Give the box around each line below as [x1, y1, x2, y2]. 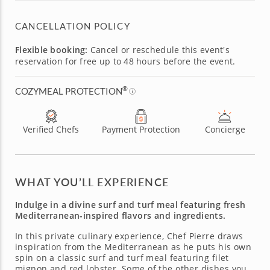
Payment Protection [101, 123, 180, 135]
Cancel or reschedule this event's [87, 43, 230, 55]
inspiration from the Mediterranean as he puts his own [15, 240, 252, 253]
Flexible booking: [15, 43, 88, 55]
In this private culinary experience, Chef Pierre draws [15, 230, 243, 242]
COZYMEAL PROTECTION [15, 85, 122, 96]
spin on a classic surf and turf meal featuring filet [15, 251, 229, 263]
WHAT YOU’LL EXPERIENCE [15, 174, 169, 189]
